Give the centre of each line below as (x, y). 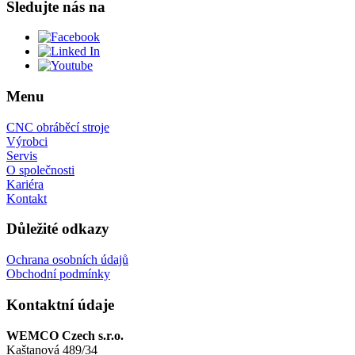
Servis (22, 155)
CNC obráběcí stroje (58, 127)
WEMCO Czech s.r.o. (65, 335)
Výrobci (27, 141)
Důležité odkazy (58, 229)
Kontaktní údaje (60, 304)
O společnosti (40, 170)
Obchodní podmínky (58, 274)
